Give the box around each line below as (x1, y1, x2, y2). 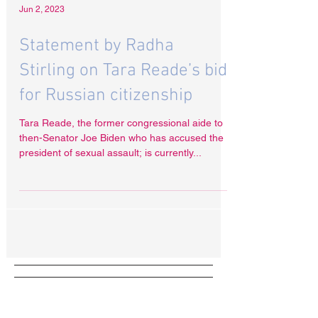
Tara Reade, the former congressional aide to (19, 148, 223, 160)
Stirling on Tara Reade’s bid (19, 92, 227, 113)
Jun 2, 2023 (19, 35, 65, 45)
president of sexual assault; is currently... (19, 178, 202, 190)
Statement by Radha (19, 67, 174, 88)
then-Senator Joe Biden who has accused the (19, 163, 224, 175)
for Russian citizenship (19, 116, 192, 138)
